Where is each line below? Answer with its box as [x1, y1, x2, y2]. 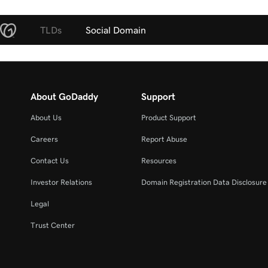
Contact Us [31, 156, 69, 165]
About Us [31, 113, 62, 121]
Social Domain [86, 25, 146, 35]
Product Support [141, 113, 196, 121]
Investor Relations [31, 178, 92, 186]
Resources [141, 156, 176, 165]
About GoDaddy [31, 91, 98, 101]
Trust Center [31, 221, 75, 229]
